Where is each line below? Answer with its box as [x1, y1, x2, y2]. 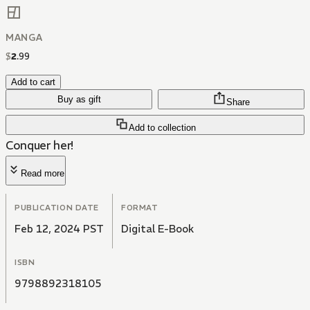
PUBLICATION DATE [15, 203, 99, 213]
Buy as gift [57, 94, 101, 105]
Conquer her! [6, 138, 73, 154]
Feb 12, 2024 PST [15, 222, 104, 236]
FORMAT [121, 203, 158, 213]
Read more [21, 168, 64, 179]
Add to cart [11, 77, 55, 88]
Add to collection [128, 122, 196, 134]
